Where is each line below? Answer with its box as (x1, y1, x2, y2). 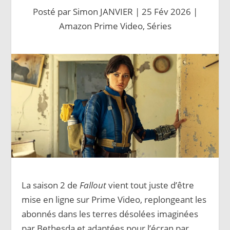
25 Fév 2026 (141, 6, 191, 17)
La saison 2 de (22, 179, 80, 191)
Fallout (80, 179, 107, 191)
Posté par (32, 6, 73, 17)
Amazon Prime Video (59, 20, 143, 32)
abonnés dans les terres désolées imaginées (22, 207, 199, 220)
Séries (146, 20, 171, 32)
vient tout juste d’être (106, 179, 195, 191)
